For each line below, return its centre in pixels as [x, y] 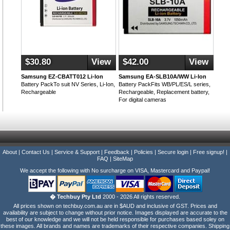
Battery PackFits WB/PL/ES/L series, [165, 84]
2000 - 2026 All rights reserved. [141, 197]
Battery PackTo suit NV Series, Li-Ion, [68, 84]
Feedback [117, 152]
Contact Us [36, 152]
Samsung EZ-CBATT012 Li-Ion [62, 76]
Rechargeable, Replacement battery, [164, 92]
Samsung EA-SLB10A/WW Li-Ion [162, 76]
